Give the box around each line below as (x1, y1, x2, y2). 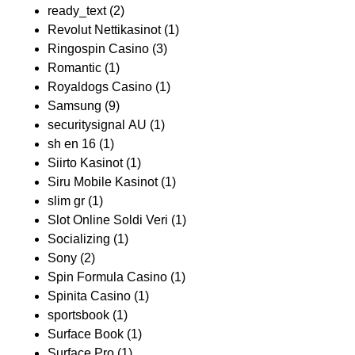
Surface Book (48, 327, 124, 341)
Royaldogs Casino (48, 80, 152, 94)
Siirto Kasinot (48, 156, 123, 170)
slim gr (48, 194, 85, 208)
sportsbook (48, 308, 109, 322)
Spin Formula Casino (48, 270, 167, 284)
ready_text (48, 4, 106, 17)
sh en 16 (48, 137, 96, 151)
